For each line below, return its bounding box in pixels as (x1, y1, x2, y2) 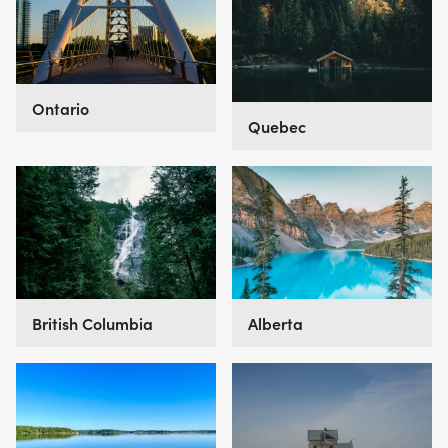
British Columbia (32, 312, 153, 335)
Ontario (32, 97, 89, 120)
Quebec (248, 115, 306, 137)
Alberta (248, 312, 303, 335)
